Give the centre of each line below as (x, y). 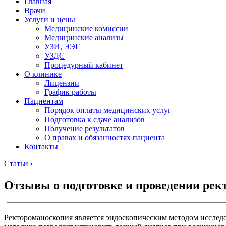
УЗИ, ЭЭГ (62, 47)
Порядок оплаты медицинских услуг (108, 110)
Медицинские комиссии (86, 29)
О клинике (43, 74)
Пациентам (44, 101)
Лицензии (62, 83)
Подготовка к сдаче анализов (95, 119)
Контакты (41, 147)
